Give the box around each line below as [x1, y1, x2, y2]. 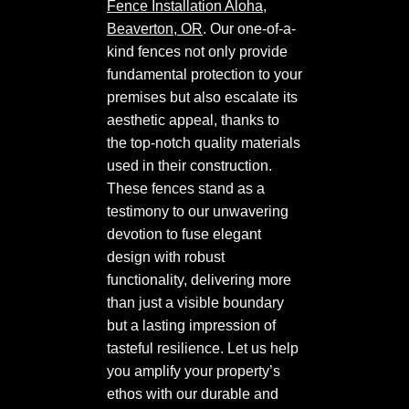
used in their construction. [107, 158, 272, 174]
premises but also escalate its [107, 89, 298, 106]
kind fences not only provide [107, 44, 288, 60]
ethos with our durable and [107, 386, 278, 403]
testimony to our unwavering [107, 204, 288, 220]
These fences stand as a [107, 181, 265, 197]
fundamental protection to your [107, 67, 302, 83]
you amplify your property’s [107, 363, 280, 380]
